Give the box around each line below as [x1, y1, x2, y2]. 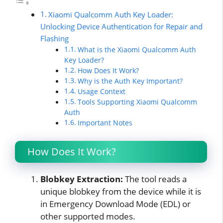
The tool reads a [123, 173, 187, 185]
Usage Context [78, 87, 126, 97]
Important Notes [78, 118, 133, 128]
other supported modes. [40, 210, 135, 222]
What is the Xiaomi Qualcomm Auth [78, 45, 197, 55]
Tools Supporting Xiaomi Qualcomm [78, 97, 198, 107]
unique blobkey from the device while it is [40, 185, 201, 197]
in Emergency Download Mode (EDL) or [40, 198, 191, 210]
